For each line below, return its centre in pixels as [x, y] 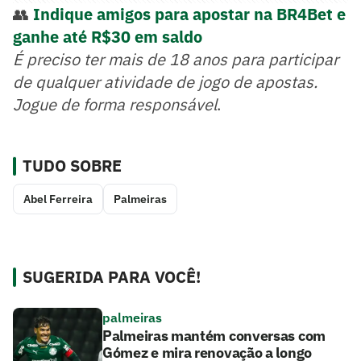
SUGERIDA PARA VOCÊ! [112, 277]
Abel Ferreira [58, 199]
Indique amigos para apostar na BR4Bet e [189, 15]
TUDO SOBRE [72, 166]
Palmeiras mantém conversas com [214, 336]
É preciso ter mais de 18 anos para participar [176, 60]
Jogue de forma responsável [115, 105]
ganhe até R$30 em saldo [108, 37]
